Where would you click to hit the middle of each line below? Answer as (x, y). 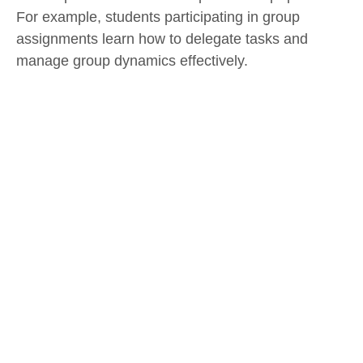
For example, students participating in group (158, 17)
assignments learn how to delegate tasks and (162, 38)
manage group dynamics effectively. (132, 60)
